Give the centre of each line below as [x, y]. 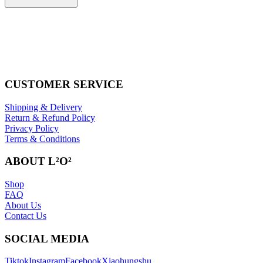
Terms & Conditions [42, 139]
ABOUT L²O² [38, 161]
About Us [23, 205]
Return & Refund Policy [50, 117]
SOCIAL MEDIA [47, 238]
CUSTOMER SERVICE [64, 84]
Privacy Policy [32, 128]
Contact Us [26, 215]
